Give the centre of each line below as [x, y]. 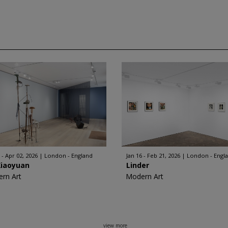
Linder [138, 165]
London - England [69, 155]
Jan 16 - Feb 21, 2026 [153, 155]
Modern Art [145, 176]
